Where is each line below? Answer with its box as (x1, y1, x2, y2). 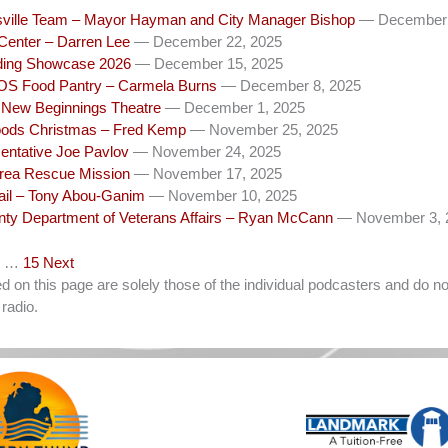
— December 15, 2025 (135, 55, 283, 73)
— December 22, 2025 (134, 33, 282, 51)
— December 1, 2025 (165, 99, 305, 117)
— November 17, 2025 (134, 165, 282, 183)
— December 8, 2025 (221, 77, 361, 95)
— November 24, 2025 (133, 143, 281, 161)
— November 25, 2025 (190, 121, 338, 139)
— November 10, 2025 (149, 187, 297, 205)
